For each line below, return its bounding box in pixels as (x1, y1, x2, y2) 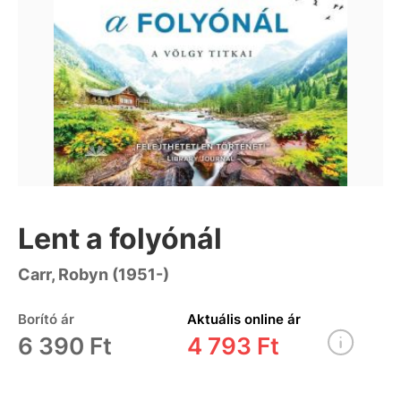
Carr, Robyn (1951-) (18, 264, 169, 284)
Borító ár (18, 310, 74, 328)
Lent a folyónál (18, 220, 222, 256)
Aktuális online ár (186, 310, 301, 328)
